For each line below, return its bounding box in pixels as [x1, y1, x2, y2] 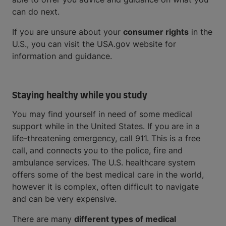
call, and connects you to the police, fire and [12, 145, 183, 155]
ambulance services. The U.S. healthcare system [12, 157, 195, 167]
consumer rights [123, 27, 189, 37]
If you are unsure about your [12, 27, 123, 37]
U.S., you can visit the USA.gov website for [12, 39, 176, 49]
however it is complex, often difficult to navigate [12, 182, 199, 192]
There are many [12, 214, 74, 224]
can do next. [12, 7, 60, 17]
